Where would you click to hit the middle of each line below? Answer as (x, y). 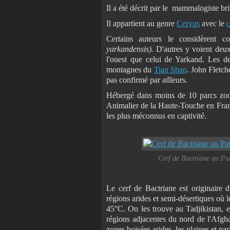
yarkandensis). (131, 49)
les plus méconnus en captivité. (156, 116)
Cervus (188, 23)
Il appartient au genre (141, 23)
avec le (213, 23)
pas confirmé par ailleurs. (147, 80)
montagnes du (130, 69)
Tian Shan (170, 69)
